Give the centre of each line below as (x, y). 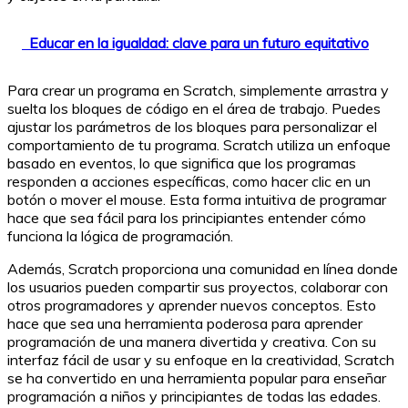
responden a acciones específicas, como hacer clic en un (189, 181)
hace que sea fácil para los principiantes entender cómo (187, 217)
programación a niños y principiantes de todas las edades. (194, 396)
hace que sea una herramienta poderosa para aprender (185, 323)
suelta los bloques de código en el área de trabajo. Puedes (194, 108)
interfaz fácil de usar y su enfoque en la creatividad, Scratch (201, 359)
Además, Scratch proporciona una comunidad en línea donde (203, 268)
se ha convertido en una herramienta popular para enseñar (197, 377)
